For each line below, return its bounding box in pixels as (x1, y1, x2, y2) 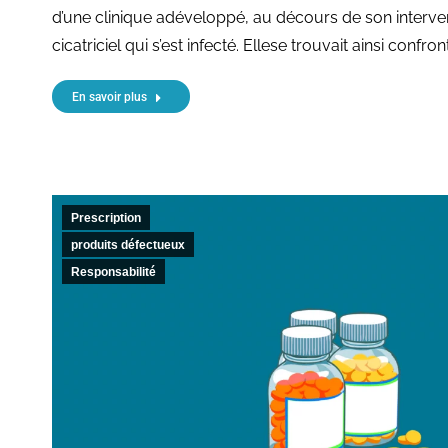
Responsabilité (71, 264, 156, 279)
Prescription (71, 210, 141, 225)
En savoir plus (72, 89, 147, 104)
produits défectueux (71, 237, 185, 252)
